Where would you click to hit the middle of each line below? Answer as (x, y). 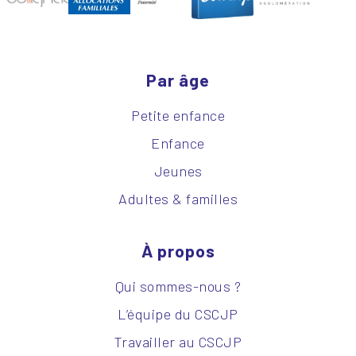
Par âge (178, 80)
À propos (178, 251)
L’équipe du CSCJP (178, 314)
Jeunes (178, 171)
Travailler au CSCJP (178, 342)
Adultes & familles (178, 199)
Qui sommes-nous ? (178, 286)
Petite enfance (178, 116)
